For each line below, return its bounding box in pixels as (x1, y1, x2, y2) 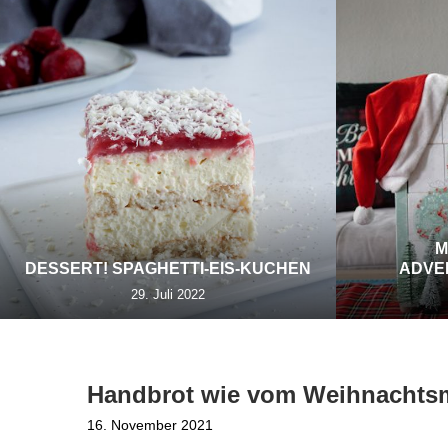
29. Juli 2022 (131, 287, 205, 302)
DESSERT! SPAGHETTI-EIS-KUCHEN (25, 260, 311, 277)
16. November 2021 (87, 417, 213, 433)
